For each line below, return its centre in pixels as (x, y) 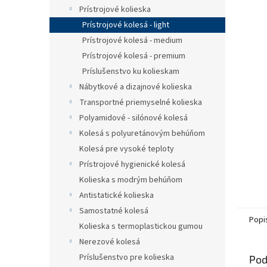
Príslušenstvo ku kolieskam (131, 72)
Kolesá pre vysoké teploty (127, 149)
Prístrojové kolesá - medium (132, 41)
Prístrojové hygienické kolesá (132, 164)
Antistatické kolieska (117, 195)
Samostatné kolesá (114, 211)
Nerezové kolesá (110, 242)
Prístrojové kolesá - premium (134, 56)
